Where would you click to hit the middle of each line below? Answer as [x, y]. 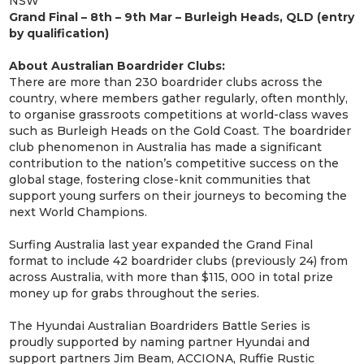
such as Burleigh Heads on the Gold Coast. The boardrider [180, 130]
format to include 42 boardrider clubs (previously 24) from [179, 260]
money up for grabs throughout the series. [134, 293]
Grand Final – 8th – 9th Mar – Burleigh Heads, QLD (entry [182, 17]
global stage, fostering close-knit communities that [160, 179]
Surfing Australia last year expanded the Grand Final [161, 244]
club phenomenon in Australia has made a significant [166, 147]
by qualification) [59, 33]
